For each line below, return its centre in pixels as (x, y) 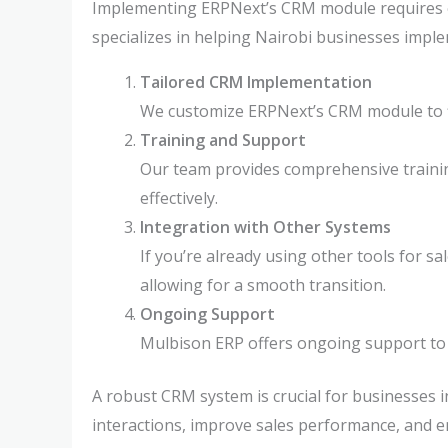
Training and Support (223, 140)
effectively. (179, 198)
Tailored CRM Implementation (256, 82)
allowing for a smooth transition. (263, 285)
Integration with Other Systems (265, 227)
